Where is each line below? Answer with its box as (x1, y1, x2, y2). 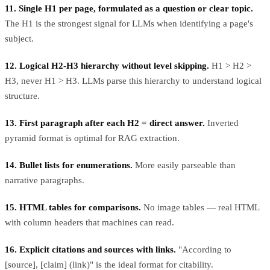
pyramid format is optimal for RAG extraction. (5, 133, 180, 143)
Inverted (205, 118, 239, 128)
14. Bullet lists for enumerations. (5, 160, 133, 170)
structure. (5, 90, 40, 101)
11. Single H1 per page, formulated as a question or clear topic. (5, 3, 253, 13)
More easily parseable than (133, 160, 236, 170)
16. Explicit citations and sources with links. (5, 244, 176, 254)
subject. (5, 33, 34, 43)
